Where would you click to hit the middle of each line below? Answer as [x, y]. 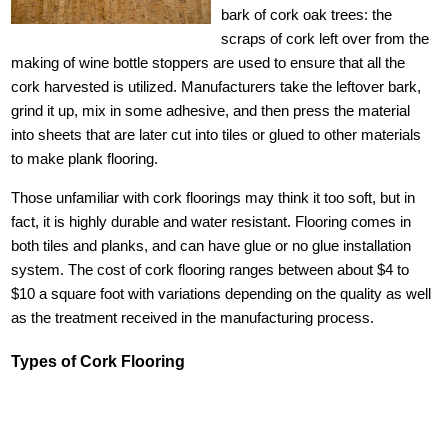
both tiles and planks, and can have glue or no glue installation [211, 245]
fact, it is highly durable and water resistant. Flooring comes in [211, 221]
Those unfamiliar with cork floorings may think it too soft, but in [213, 197]
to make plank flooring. [85, 158]
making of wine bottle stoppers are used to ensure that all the [208, 62]
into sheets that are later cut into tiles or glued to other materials [216, 134]
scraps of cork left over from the [325, 38]
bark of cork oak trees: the [307, 14]
